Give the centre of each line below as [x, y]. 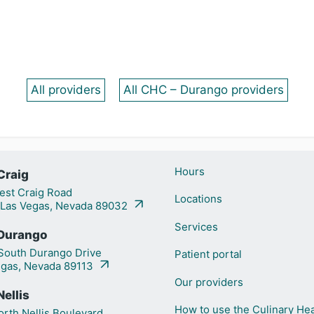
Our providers [209, 282]
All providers [66, 90]
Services [196, 226]
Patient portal [208, 254]
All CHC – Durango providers [203, 90]
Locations [198, 199]
